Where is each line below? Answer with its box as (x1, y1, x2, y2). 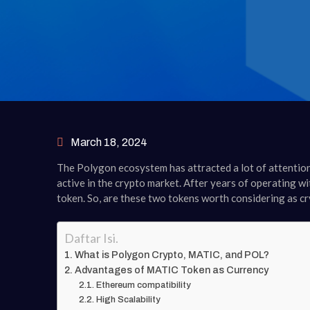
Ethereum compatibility (95, 280, 191, 290)
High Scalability (95, 294, 161, 304)
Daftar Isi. (64, 230, 118, 246)
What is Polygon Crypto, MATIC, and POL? (74, 248, 269, 260)
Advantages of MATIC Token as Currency (74, 264, 268, 275)
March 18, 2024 (71, 136, 147, 148)
